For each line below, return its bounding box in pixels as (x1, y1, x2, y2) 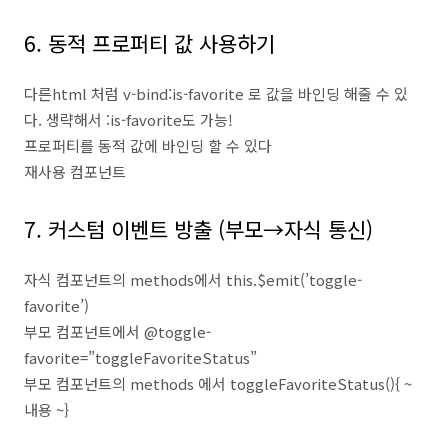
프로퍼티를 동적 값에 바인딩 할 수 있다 (24, 135, 272, 156)
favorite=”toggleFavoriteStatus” (24, 347, 257, 368)
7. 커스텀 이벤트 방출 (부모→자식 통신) (24, 214, 373, 244)
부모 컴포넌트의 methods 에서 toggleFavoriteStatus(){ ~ (24, 373, 412, 394)
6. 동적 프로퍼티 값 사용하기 (24, 28, 275, 58)
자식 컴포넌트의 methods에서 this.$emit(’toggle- (24, 269, 362, 290)
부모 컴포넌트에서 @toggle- (24, 321, 211, 342)
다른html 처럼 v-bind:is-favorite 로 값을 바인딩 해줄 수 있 (24, 83, 408, 104)
